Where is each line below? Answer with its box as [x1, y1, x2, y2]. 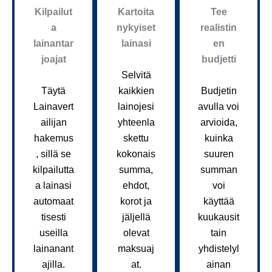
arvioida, [200, 117, 237, 127]
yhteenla [117, 117, 155, 127]
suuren [203, 148, 234, 159]
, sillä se [36, 148, 71, 159]
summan [200, 164, 237, 175]
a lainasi [35, 180, 72, 191]
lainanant [33, 243, 73, 254]
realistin [200, 22, 237, 33]
